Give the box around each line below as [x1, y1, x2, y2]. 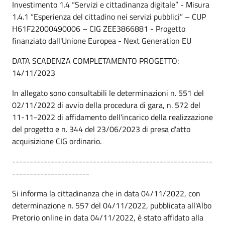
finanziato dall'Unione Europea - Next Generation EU [12, 34, 191, 47]
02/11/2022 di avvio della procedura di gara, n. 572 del [12, 98, 200, 111]
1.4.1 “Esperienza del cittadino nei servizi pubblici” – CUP [12, 10, 206, 23]
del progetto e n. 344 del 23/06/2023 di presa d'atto [12, 123, 190, 135]
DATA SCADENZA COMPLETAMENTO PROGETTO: [12, 54, 179, 67]
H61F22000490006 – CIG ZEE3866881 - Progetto [12, 22, 185, 35]
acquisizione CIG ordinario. [12, 135, 101, 147]
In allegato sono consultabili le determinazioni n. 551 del [12, 86, 204, 99]
